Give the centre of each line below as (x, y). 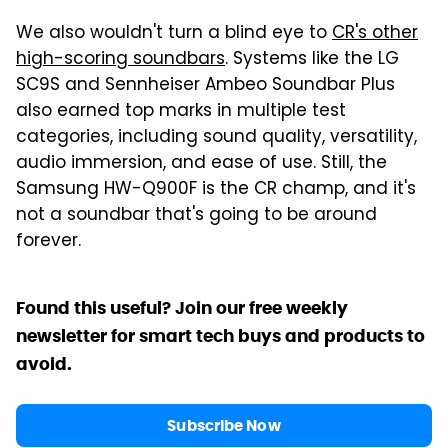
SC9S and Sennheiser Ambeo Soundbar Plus (205, 86)
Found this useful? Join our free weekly (182, 308)
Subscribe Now (224, 426)
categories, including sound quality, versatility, (216, 138)
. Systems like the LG (312, 60)
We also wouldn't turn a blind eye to (174, 34)
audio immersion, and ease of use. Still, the (201, 164)
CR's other (375, 34)
